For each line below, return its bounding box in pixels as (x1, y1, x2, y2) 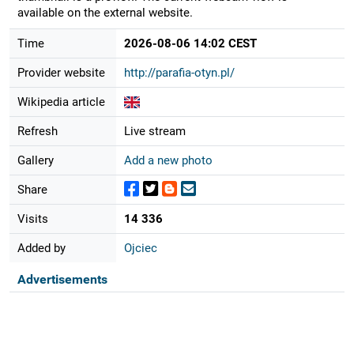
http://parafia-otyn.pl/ (123, 65, 235, 80)
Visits (17, 211, 48, 226)
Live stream (123, 123, 186, 138)
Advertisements (17, 271, 107, 287)
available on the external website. (17, 5, 193, 20)
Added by (17, 240, 66, 255)
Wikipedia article (17, 94, 105, 109)
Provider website (17, 65, 105, 80)
